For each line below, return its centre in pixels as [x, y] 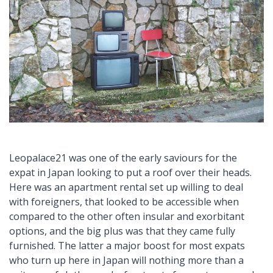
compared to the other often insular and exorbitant [127, 217]
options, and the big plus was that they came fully [122, 231]
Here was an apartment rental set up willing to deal [126, 187]
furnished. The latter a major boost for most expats [127, 246]
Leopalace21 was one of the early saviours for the [123, 158]
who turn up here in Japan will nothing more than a [126, 261]
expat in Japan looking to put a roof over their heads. [130, 173]
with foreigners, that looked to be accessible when [124, 202]
